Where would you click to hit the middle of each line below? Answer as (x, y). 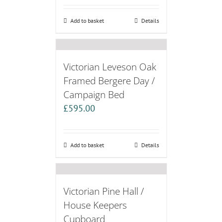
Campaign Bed (94, 95)
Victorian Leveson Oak (110, 67)
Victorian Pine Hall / (103, 191)
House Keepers (95, 205)
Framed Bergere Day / (109, 81)
